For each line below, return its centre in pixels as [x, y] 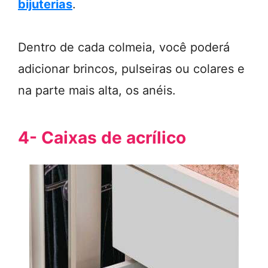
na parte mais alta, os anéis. [97, 90]
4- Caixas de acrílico [102, 138]
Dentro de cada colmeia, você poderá [124, 47]
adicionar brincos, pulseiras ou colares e [131, 69]
